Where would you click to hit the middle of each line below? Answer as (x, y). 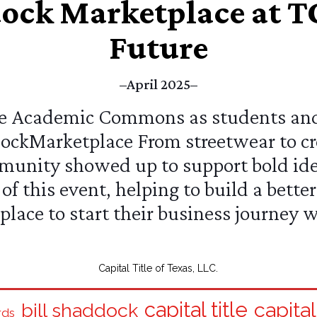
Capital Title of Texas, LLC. (158, 268)
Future (158, 47)
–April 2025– (158, 84)
